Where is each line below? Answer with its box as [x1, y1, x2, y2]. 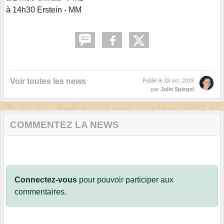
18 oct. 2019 [164, 77, 194, 83]
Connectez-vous [14, 175, 77, 184]
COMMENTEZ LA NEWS [10, 119, 119, 130]
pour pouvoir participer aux [77, 175, 173, 184]
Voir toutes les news [10, 76, 86, 85]
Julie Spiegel [160, 85, 194, 92]
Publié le [142, 77, 164, 83]
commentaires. [14, 187, 66, 196]
